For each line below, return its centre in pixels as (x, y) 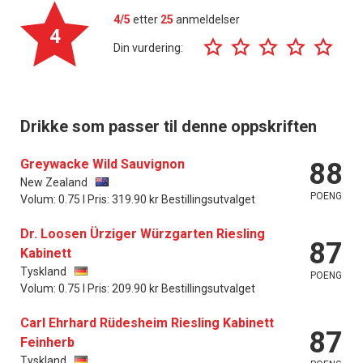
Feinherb (47, 342)
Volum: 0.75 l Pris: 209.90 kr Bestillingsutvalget (138, 288)
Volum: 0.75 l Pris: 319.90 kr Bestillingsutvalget (138, 199)
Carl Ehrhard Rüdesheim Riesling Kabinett (147, 322)
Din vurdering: (148, 48)
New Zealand (54, 182)
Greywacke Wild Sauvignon (102, 164)
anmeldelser (207, 19)
